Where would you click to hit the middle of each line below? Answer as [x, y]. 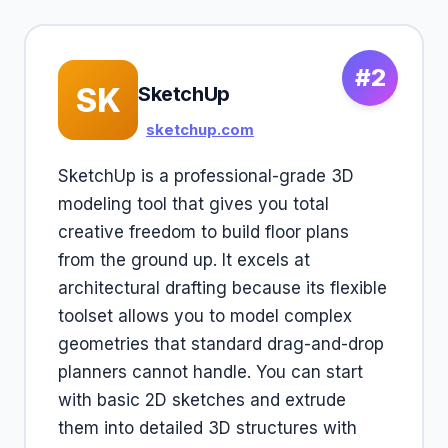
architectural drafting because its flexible [222, 288]
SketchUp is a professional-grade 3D [206, 176]
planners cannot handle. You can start [210, 372]
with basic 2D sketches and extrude [202, 400]
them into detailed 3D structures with [207, 428]
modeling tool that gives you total [193, 204]
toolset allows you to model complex [205, 316]
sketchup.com [200, 129]
